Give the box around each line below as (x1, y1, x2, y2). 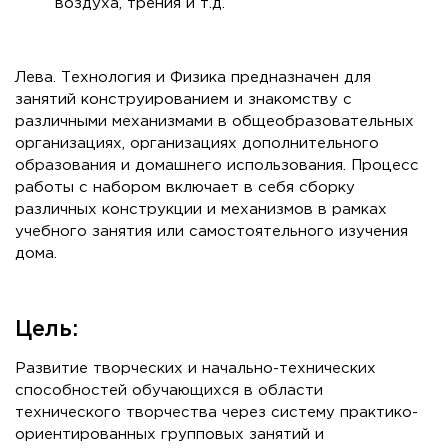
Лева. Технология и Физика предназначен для (15, 71, 371, 85)
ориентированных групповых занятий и (15, 428, 324, 442)
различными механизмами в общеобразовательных (15, 115, 414, 129)
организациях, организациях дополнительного (15, 137, 379, 151)
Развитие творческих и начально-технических (15, 362, 376, 376)
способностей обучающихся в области (15, 384, 323, 398)
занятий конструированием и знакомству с (15, 93, 352, 107)
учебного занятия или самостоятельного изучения (15, 225, 408, 239)
